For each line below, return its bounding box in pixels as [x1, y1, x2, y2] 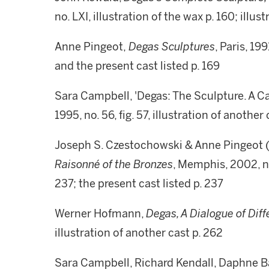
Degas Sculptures [126, 40, 215, 53]
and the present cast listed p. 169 [55, 59, 222, 73]
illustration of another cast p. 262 [55, 226, 223, 240]
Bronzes [133, 158, 173, 171]
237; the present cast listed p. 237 [55, 177, 223, 190]
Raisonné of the [55, 158, 131, 171]
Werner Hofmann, [55, 207, 146, 220]
